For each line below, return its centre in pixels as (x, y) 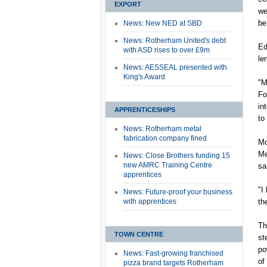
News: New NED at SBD (163, 23)
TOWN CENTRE (139, 234)
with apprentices (150, 201)
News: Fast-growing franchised (173, 253)
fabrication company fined (165, 138)
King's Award (144, 77)
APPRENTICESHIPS (145, 110)
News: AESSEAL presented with (175, 67)
